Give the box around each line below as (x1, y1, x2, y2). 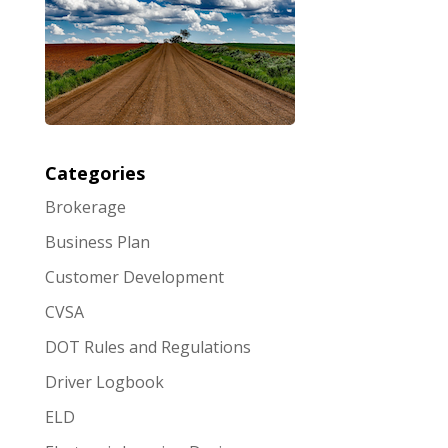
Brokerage (44, 195, 126, 218)
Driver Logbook (44, 370, 164, 393)
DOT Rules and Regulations (44, 335, 251, 358)
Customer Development (44, 265, 224, 288)
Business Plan (44, 230, 150, 253)
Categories (44, 160, 145, 185)
